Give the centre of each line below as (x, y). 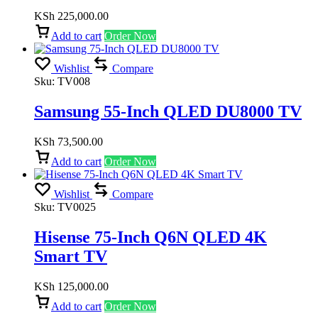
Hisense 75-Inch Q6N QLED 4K (150, 237)
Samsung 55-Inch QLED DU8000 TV (168, 112)
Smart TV (71, 256)
